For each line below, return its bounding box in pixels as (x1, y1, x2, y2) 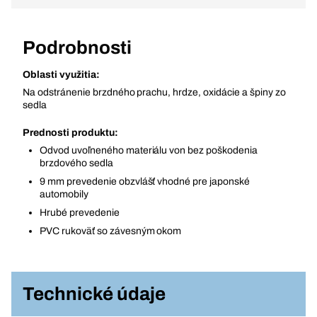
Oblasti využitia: (23, 69, 100, 80)
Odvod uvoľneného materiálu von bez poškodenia (40, 145, 258, 156)
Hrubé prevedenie (40, 207, 120, 218)
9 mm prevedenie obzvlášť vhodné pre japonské (40, 176, 250, 187)
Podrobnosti (23, 38, 132, 57)
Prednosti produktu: (23, 127, 118, 138)
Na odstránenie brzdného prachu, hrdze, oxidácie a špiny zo (23, 87, 286, 98)
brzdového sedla (40, 158, 113, 168)
